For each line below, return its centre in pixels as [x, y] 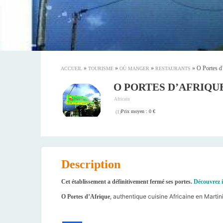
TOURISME [101, 68]
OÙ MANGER [134, 68]
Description [91, 164]
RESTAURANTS [173, 68]
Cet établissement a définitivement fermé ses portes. [127, 181]
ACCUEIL [71, 68]
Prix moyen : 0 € [138, 111]
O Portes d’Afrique [86, 196]
